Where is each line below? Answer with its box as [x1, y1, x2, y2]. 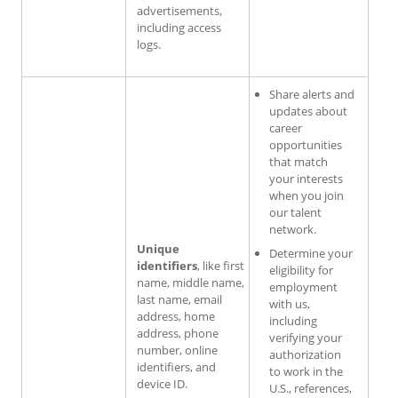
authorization [269, 346, 341, 362]
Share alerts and [269, 85, 354, 102]
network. [269, 220, 316, 237]
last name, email [137, 291, 222, 307]
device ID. [137, 375, 187, 392]
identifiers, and [137, 358, 216, 375]
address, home [137, 307, 215, 324]
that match [269, 153, 328, 170]
